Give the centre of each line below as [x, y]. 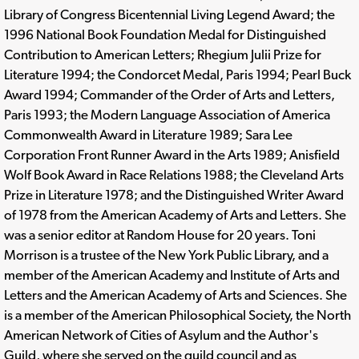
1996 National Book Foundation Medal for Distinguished [165, 34]
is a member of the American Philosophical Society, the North [177, 315]
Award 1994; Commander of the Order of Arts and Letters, [169, 94]
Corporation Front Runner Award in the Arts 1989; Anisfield [172, 154]
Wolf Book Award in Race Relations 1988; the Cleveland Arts [174, 174]
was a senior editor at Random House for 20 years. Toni [160, 234]
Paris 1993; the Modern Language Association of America [167, 114]
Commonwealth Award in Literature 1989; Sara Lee [148, 134]
